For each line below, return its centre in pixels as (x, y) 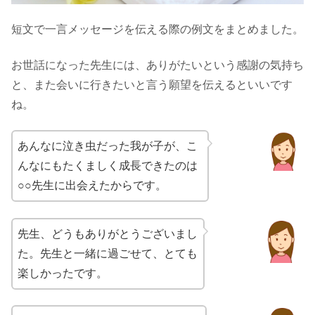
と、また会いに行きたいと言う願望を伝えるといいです (152, 84)
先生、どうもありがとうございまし (108, 233)
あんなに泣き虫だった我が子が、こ (108, 146)
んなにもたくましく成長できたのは (108, 166)
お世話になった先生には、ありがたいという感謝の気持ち (157, 65)
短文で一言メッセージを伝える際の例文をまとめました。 (157, 30)
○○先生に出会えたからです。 (92, 186)
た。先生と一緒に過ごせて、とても (108, 253)
